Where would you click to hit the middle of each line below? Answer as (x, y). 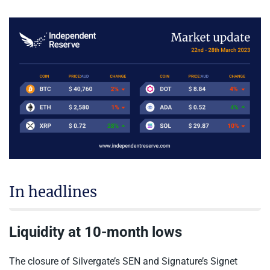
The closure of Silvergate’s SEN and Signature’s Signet (123, 261)
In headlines (53, 192)
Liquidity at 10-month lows (96, 232)
